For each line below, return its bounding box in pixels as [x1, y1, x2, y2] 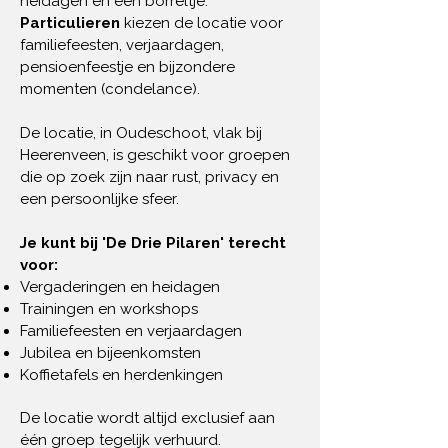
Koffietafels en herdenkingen [20, 366, 223, 384]
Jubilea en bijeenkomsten [20, 344, 201, 362]
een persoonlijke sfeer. [20, 190, 179, 208]
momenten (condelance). [20, 80, 200, 98]
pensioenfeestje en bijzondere [20, 58, 235, 76]
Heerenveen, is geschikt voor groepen [20, 146, 290, 164]
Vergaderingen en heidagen [20, 278, 220, 296]
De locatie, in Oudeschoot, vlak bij [20, 124, 262, 142]
